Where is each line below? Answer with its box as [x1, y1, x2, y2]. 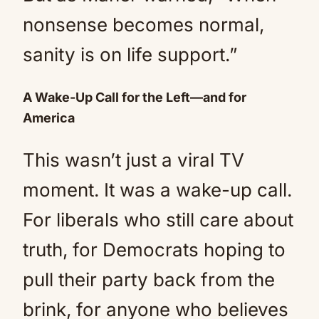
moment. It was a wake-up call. [23, 179, 292, 201]
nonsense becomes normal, [23, 14, 264, 36]
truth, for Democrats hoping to [23, 239, 286, 261]
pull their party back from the [23, 268, 275, 291]
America [23, 110, 75, 125]
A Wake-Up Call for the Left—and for [23, 90, 246, 105]
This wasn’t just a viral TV [23, 149, 244, 171]
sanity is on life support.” [23, 43, 237, 66]
